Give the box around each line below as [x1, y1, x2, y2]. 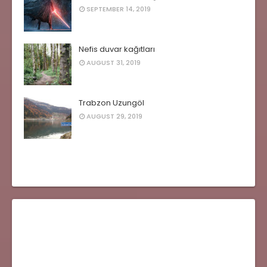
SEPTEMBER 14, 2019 [86, 4, 151, 14]
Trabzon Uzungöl [79, 97, 144, 108]
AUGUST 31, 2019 [86, 58, 141, 67]
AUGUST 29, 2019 [86, 111, 142, 121]
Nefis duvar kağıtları [79, 44, 155, 55]
